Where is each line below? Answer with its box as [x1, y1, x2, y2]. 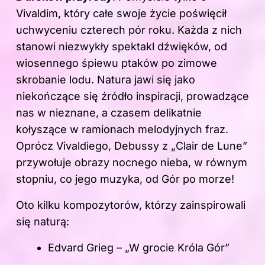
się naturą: [16, 215, 69, 228]
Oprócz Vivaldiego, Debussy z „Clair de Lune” [16, 140, 247, 153]
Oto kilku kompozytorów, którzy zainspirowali [16, 199, 245, 212]
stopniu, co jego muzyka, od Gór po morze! [16, 173, 234, 186]
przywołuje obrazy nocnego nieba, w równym [16, 156, 247, 169]
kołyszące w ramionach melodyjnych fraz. [16, 123, 228, 136]
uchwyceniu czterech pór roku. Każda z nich [16, 24, 242, 37]
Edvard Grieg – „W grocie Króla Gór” [48, 241, 230, 254]
